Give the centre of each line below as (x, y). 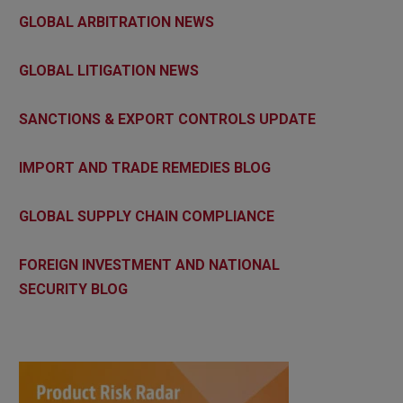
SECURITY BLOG (73, 289)
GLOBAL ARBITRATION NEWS (116, 22)
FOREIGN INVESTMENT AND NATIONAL (149, 264)
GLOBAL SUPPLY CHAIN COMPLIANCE (147, 216)
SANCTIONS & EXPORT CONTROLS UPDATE (167, 119)
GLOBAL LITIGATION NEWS (109, 70)
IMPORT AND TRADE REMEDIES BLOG (145, 167)
